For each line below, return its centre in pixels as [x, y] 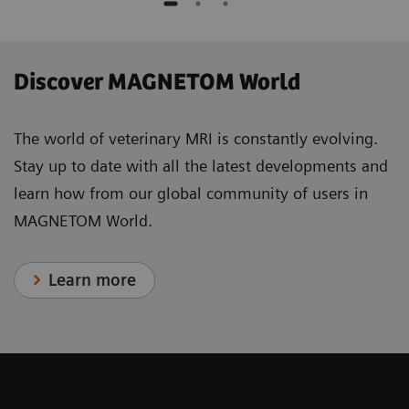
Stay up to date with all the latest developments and [201, 166]
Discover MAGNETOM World [157, 83]
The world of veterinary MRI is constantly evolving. [196, 139]
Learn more [93, 280]
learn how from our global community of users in [191, 194]
